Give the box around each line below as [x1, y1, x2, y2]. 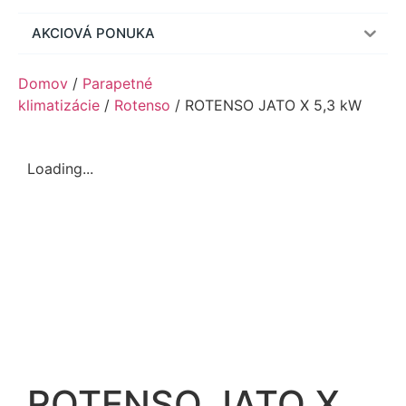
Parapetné [82, 74, 152, 93]
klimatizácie [18, 96, 100, 115]
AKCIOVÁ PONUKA [32, 24, 155, 43]
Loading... [27, 159, 93, 179]
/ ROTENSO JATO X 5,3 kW [170, 96, 362, 115]
